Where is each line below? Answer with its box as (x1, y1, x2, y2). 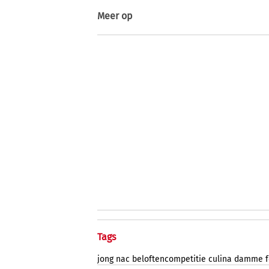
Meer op (97, 10, 133, 22)
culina (208, 254, 232, 265)
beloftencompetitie (132, 254, 206, 265)
